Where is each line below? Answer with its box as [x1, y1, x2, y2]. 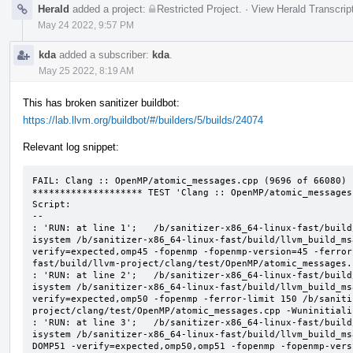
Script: [32, 199, 71, 210]
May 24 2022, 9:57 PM [38, 19, 134, 31]
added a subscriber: [56, 48, 152, 61]
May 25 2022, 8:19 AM [39, 65, 134, 76]
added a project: [69, 2, 149, 15]
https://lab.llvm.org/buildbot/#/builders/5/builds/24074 [23, 113, 263, 126]
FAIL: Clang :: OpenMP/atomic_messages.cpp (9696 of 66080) [32, 175, 347, 186]
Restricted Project [157, 2, 239, 15]
